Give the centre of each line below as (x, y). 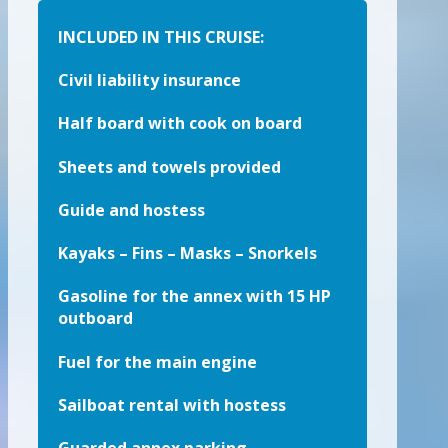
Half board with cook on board (180, 123)
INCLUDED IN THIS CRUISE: (161, 36)
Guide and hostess (131, 209)
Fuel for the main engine (157, 361)
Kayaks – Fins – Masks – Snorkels (187, 253)
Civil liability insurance (149, 80)
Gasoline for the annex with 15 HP (194, 296)
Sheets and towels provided (169, 166)
